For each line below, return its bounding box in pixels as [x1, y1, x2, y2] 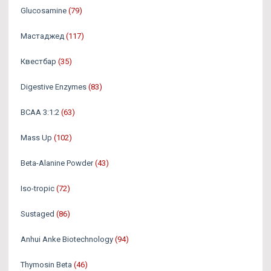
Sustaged [21, 209, 54, 219]
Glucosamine [21, 6, 67, 16]
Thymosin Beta [21, 260, 72, 270]
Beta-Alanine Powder [21, 158, 93, 168]
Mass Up [21, 133, 52, 143]
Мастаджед [21, 31, 64, 41]
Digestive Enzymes [21, 82, 87, 92]
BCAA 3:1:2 [21, 108, 59, 117]
